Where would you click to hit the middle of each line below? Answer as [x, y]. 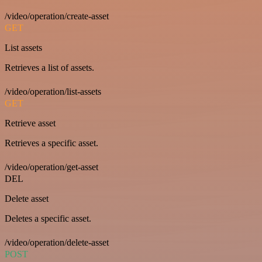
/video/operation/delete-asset [57, 242]
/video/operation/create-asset [57, 16]
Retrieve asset [30, 123]
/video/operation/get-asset [51, 167]
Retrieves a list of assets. [49, 67]
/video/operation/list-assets [53, 91]
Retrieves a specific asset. [51, 143]
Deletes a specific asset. [48, 218]
